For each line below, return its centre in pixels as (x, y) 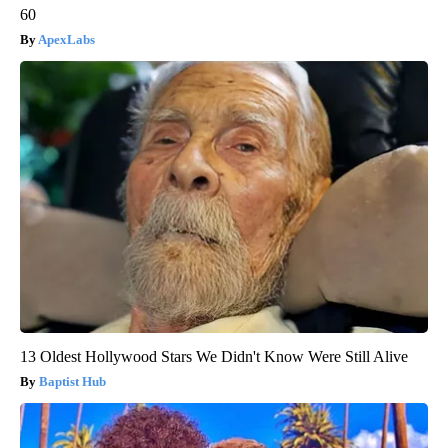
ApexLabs (66, 39)
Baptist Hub (72, 381)
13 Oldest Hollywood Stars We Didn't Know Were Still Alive (214, 356)
